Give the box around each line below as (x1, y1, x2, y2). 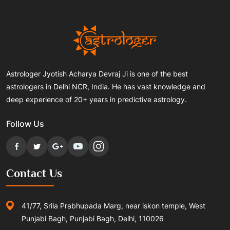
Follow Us (6, 119, 44, 129)
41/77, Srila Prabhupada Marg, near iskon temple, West (22, 201, 205, 210)
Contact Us (6, 167, 62, 180)
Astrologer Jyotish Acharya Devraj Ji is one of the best (6, 69, 188, 78)
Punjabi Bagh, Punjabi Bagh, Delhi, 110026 (22, 214, 164, 223)
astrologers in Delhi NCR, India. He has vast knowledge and (6, 82, 205, 91)
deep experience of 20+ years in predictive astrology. (6, 95, 187, 104)
